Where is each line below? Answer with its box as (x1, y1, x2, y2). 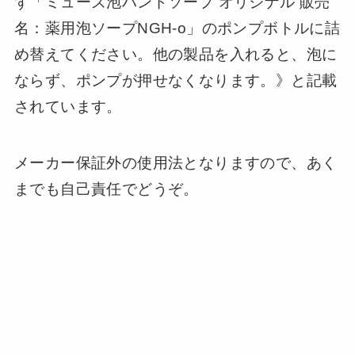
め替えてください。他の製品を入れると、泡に (13, 46, 338, 63)
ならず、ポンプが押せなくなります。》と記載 (13, 72, 338, 90)
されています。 (13, 98, 122, 116)
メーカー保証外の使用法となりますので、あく (13, 154, 338, 171)
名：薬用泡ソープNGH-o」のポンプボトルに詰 (13, 20, 341, 37)
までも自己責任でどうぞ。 (13, 180, 199, 197)
